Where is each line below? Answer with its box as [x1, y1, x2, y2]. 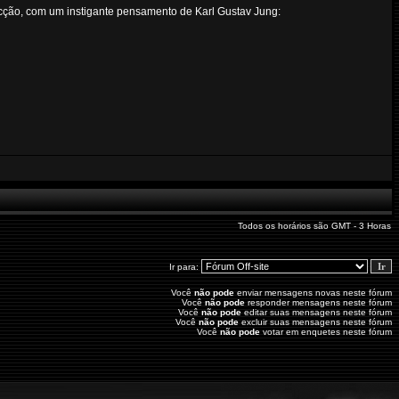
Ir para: [169, 262, 202, 272]
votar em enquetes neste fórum [260, 327, 393, 337]
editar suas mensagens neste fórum [241, 307, 393, 317]
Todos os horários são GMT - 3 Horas [238, 221, 392, 231]
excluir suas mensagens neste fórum [239, 317, 393, 327]
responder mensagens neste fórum [245, 297, 393, 307]
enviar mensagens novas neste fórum [234, 288, 393, 297]
